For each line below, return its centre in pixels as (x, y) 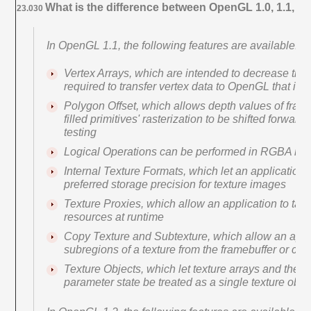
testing (81, 132)
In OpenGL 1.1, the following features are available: (173, 45)
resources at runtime (114, 217)
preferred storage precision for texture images (175, 184)
